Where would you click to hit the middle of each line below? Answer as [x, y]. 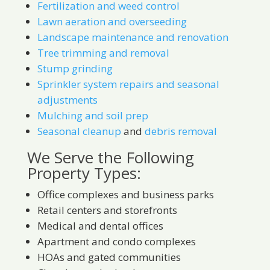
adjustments [67, 100]
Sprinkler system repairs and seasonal [128, 84]
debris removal [181, 131]
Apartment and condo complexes [116, 241]
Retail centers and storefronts [107, 210]
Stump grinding [75, 68]
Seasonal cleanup [79, 131]
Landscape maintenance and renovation [133, 37]
